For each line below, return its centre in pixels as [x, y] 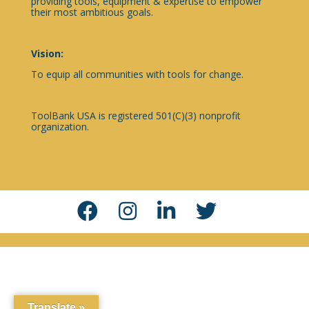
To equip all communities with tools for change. [137, 74]
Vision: [47, 53]
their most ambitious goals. [92, 12]
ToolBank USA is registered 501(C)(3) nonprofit [136, 115]
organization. [60, 126]
